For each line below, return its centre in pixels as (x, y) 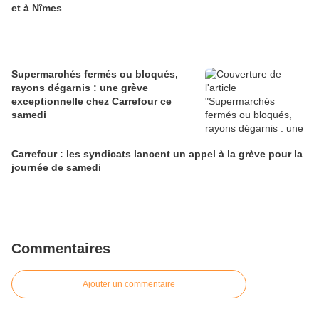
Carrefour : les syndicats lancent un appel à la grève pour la (157, 153)
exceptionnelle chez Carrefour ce (91, 101)
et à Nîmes (37, 7)
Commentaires (61, 248)
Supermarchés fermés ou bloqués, (95, 74)
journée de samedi (56, 167)
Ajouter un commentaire (129, 284)
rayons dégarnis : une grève (80, 87)
